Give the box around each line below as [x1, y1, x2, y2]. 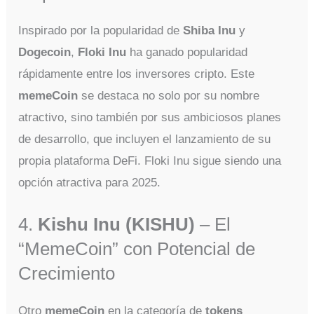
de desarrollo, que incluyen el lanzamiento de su [18, 132, 271, 146]
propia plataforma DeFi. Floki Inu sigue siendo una [18, 153, 282, 168]
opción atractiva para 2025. [18, 175, 161, 189]
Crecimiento [18, 263, 116, 283]
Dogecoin [18, 45, 71, 59]
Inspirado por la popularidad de [18, 23, 184, 37]
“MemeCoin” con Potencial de [18, 238, 256, 259]
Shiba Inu [183, 23, 236, 37]
